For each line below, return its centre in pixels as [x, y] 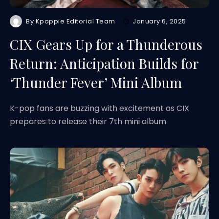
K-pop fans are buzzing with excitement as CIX [99, 108]
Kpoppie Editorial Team [76, 21]
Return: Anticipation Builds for [104, 63]
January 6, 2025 [159, 21]
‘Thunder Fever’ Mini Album [96, 82]
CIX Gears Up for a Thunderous [106, 44]
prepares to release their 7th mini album [88, 121]
